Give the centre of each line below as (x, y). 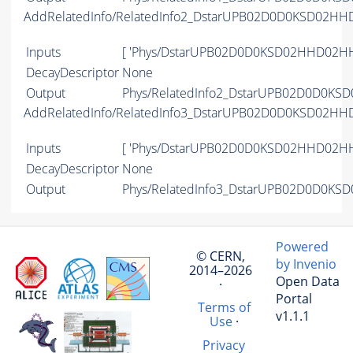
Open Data (308, 282)
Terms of (224, 308)
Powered (302, 247)
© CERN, (221, 256)
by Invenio (306, 264)
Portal (294, 299)
